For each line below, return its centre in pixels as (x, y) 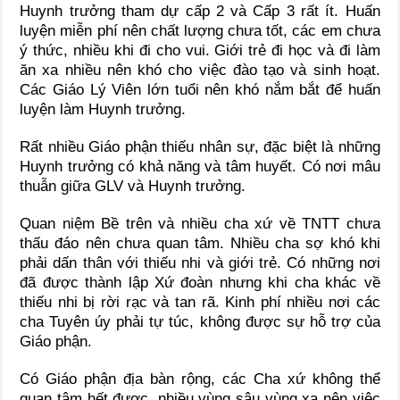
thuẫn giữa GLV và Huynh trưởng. (133, 186)
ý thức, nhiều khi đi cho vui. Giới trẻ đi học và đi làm (200, 50)
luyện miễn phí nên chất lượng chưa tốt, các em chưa (200, 30)
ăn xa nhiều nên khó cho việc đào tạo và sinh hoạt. (200, 70)
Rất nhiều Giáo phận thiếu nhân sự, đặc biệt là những (200, 146)
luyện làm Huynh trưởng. (103, 109)
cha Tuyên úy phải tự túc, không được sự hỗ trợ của (200, 321)
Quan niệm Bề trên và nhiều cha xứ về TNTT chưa (200, 223)
